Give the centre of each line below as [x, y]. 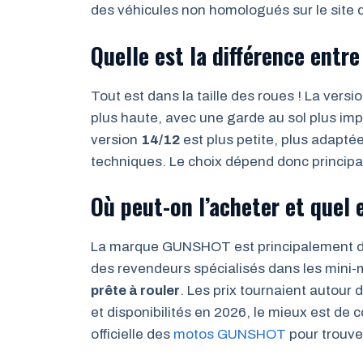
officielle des [132, 334]
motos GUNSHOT [230, 334]
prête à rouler [135, 290]
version [116, 139]
